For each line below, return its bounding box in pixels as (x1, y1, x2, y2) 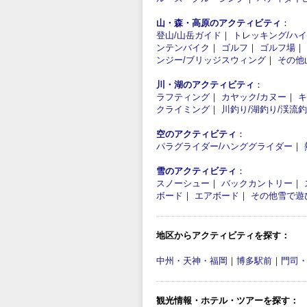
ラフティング (156, 91, 210, 102)
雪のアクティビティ (156, 165, 236, 176)
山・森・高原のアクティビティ (156, 17, 281, 28)
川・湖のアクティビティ (156, 79, 254, 90)
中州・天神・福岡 (156, 255, 228, 266)
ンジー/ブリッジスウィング (156, 54, 266, 65)
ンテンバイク (156, 42, 210, 53)
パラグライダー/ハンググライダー (156, 140, 293, 151)
